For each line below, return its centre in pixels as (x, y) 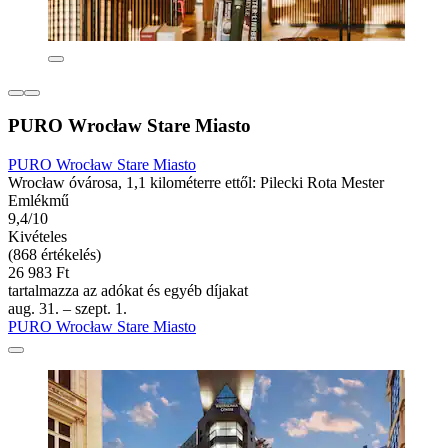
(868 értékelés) (54, 255)
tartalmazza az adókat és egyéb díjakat (128, 291)
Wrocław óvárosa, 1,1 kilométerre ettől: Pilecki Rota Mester (196, 183)
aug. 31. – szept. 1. (67, 309)
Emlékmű (38, 201)
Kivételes (37, 237)
